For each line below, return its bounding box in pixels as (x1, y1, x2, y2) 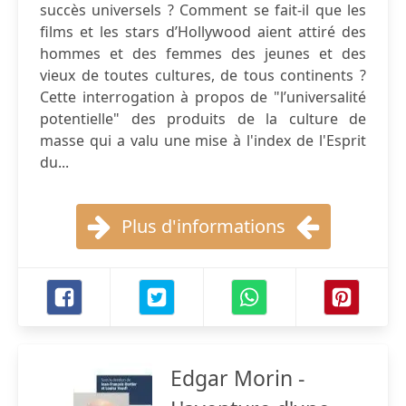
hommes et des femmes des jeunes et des (40, 43, 366, 63)
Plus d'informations (121, 214, 285, 238)
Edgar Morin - (170, 363, 304, 392)
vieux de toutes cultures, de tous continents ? (40, 65, 366, 85)
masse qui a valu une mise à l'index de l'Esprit (40, 130, 366, 150)
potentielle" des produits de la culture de (40, 109, 366, 129)
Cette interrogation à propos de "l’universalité (40, 87, 366, 107)
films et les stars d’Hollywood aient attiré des (40, 22, 366, 42)
